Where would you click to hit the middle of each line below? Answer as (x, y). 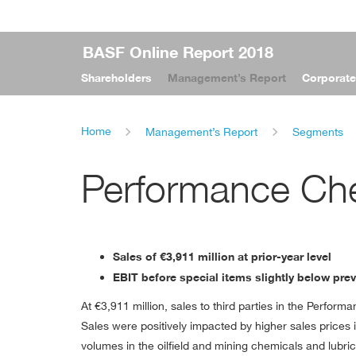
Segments (317, 132)
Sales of (136, 256)
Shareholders (116, 78)
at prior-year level (283, 256)
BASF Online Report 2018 (178, 52)
